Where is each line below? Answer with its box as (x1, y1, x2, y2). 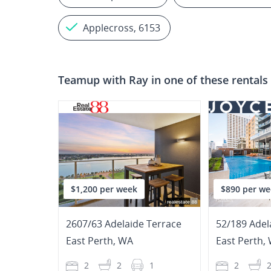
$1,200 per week (71, 183, 137, 195)
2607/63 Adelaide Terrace (66, 217, 181, 230)
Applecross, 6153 (83, 21, 160, 34)
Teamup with (58, 73, 129, 88)
